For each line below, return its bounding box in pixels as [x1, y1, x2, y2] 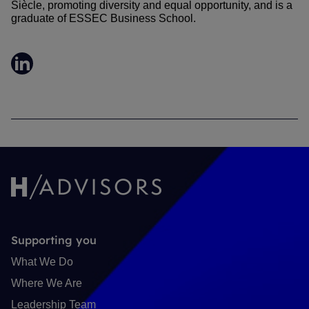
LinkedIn [21, 63, 82, 81]
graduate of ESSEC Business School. [11, 12, 196, 24]
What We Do [11, 256, 73, 268]
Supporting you [11, 233, 97, 247]
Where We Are [11, 277, 82, 289]
